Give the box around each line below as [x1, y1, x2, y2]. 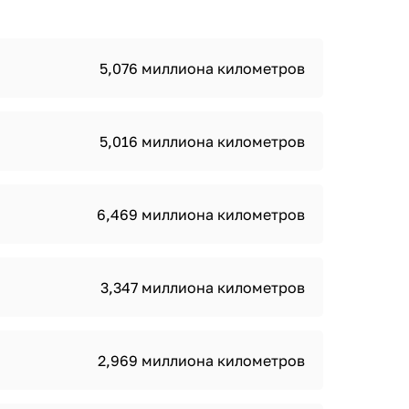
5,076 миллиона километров [100, 59, 305, 78]
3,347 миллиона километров [100, 278, 305, 297]
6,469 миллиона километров [97, 205, 305, 224]
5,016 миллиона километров [100, 132, 305, 151]
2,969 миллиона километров [98, 351, 305, 370]
